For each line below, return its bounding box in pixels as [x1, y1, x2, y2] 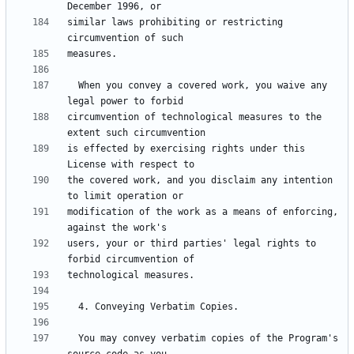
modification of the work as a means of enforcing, [67, 206, 338, 218]
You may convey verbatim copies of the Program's [67, 333, 78, 345]
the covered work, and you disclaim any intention [67, 175, 333, 186]
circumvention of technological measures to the [67, 111, 322, 123]
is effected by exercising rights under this [67, 143, 305, 155]
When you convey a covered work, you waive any [67, 80, 78, 92]
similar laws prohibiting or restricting [67, 17, 283, 28]
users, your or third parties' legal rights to [67, 238, 316, 250]
